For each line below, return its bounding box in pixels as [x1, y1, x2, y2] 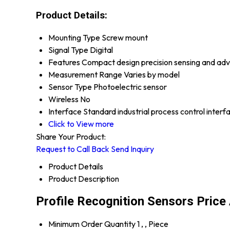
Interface [48, 106, 82, 117]
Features [48, 56, 80, 67]
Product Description [48, 173, 119, 184]
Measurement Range [48, 69, 122, 80]
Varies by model [124, 69, 180, 80]
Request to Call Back [36, 143, 109, 154]
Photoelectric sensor [93, 81, 167, 92]
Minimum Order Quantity [48, 218, 136, 229]
